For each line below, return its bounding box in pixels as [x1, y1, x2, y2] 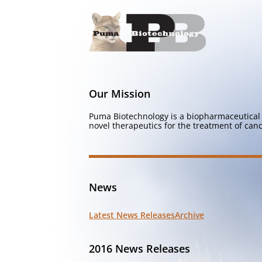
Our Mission [89, 87, 150, 101]
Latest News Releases [89, 209, 175, 220]
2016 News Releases [89, 242, 190, 256]
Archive [175, 209, 204, 220]
